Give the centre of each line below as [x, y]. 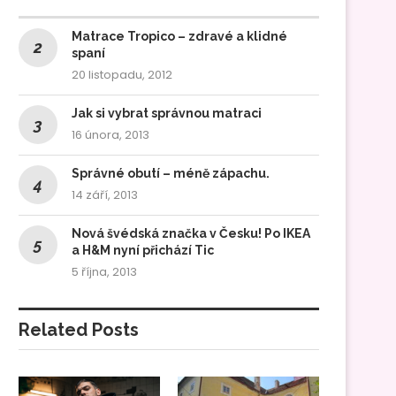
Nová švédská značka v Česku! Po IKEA [191, 233]
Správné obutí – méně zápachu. [171, 173]
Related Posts [79, 329]
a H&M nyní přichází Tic [143, 250]
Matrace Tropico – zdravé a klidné [179, 36]
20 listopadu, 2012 [122, 74]
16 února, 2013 [110, 134]
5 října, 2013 [104, 271]
